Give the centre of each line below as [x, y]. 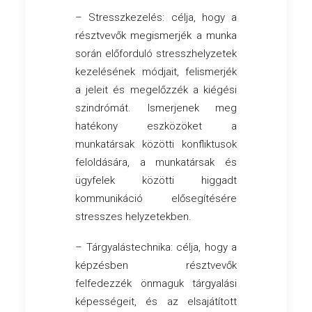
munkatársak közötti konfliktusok [156, 145]
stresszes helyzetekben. [133, 217]
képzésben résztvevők [156, 266]
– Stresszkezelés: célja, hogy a [156, 18]
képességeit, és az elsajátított [156, 302]
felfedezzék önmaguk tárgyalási [156, 284]
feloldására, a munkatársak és [156, 163]
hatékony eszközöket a [156, 126]
